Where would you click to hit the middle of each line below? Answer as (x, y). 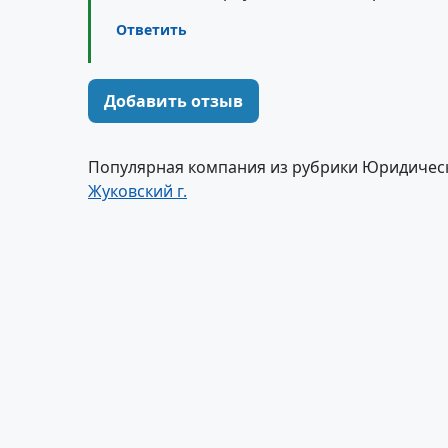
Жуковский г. (137, 191)
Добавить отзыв (173, 101)
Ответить (151, 29)
